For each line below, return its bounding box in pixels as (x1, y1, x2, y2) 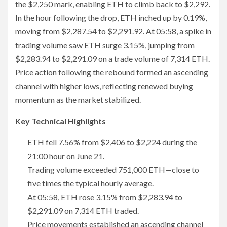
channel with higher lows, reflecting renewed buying (15, 81, 193, 91)
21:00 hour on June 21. (27, 151, 104, 161)
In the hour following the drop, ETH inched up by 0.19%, (15, 13, 207, 23)
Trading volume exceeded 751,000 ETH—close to (27, 165, 199, 175)
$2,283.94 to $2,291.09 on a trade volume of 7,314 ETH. (15, 54, 210, 64)
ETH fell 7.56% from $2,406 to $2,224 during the (27, 137, 197, 147)
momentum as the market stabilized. (15, 95, 141, 105)
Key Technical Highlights (15, 116, 106, 126)
